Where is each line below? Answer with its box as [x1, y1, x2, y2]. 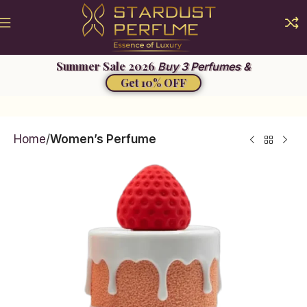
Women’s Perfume [50, 132, 156, 146]
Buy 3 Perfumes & [158, 60, 251, 73]
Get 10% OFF [121, 75, 186, 90]
